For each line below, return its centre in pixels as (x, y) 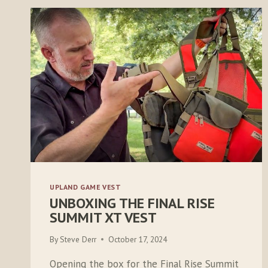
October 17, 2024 (138, 239)
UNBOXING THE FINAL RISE (132, 203)
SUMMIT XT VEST (103, 217)
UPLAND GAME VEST (86, 187)
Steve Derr (78, 239)
